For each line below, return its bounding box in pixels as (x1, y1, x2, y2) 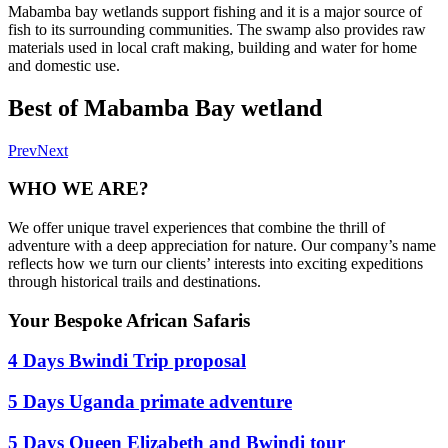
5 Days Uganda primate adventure (8, 391, 292, 413)
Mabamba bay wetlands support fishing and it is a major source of (8, 2, 422, 20)
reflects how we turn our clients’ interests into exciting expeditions (8, 255, 423, 273)
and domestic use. (8, 56, 120, 74)
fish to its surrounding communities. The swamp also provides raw (8, 20, 426, 38)
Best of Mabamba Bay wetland (8, 94, 322, 121)
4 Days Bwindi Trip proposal (8, 350, 246, 372)
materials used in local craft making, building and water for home (8, 38, 417, 56)
